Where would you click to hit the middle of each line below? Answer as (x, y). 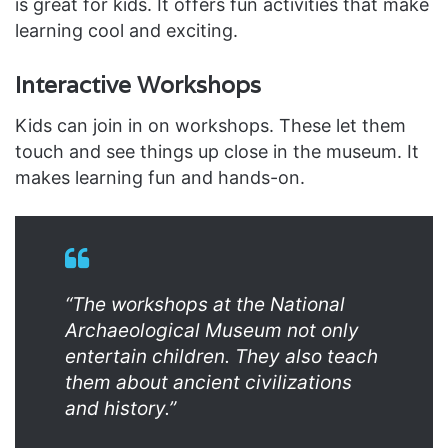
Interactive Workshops (138, 85)
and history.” (120, 408)
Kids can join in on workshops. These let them (210, 125)
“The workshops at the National (205, 304)
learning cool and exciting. (126, 31)
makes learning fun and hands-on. (160, 177)
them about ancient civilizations (208, 382)
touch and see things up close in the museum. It (217, 151)
